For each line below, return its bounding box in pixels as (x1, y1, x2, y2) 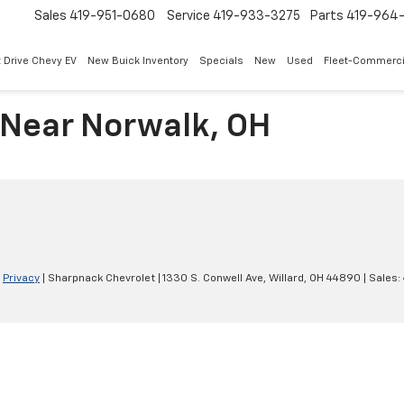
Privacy (3, 273, 40, 285)
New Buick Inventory (87, 56, 188, 67)
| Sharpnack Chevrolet (40, 273, 155, 285)
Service (167, 10, 210, 23)
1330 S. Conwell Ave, (161, 273, 266, 285)
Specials (199, 56, 243, 67)
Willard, (266, 273, 307, 285)
